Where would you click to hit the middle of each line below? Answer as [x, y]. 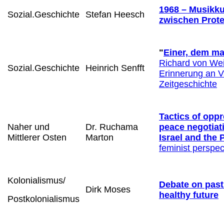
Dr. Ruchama [112, 127]
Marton [99, 137]
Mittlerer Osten [37, 137]
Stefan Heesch [115, 14]
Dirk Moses [108, 189]
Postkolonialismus [43, 199]
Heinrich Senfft [115, 68]
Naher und [28, 127]
